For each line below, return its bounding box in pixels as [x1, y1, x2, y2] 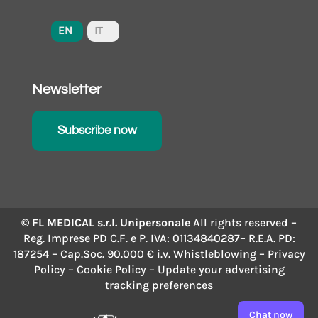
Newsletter [31, 82, 102, 97]
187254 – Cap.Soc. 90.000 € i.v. [13, 246, 170, 261]
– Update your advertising [148, 262, 285, 276]
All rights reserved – [193, 215, 297, 229]
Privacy [267, 246, 305, 261]
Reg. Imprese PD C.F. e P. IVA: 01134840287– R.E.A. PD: [23, 231, 295, 245]
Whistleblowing [172, 246, 256, 261]
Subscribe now [57, 124, 137, 138]
